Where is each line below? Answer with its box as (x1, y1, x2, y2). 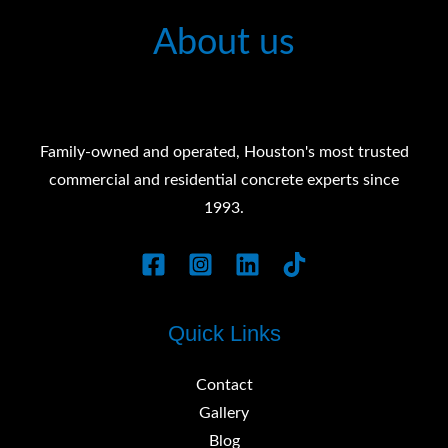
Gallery (199, 406, 249, 422)
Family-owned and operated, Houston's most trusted (39, 145, 409, 161)
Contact (195, 378, 253, 394)
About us (153, 25, 295, 62)
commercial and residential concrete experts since (49, 173, 399, 189)
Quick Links (167, 321, 281, 347)
